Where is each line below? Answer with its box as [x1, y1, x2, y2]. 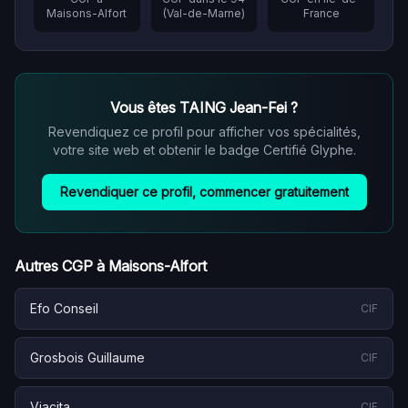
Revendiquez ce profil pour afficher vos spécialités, [47, 124, 361, 139]
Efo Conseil [30, 301, 98, 316]
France [302, 6, 340, 20]
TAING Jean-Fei [179, 98, 287, 117]
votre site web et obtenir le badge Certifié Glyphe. [52, 142, 356, 158]
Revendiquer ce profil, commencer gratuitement [59, 184, 349, 199]
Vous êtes [110, 98, 179, 117]
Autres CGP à [15, 257, 108, 275]
